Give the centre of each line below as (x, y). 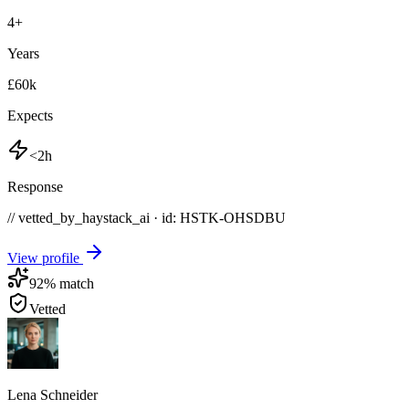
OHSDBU (255, 217)
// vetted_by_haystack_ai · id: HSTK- (115, 217)
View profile (45, 257)
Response (35, 186)
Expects (30, 115)
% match (69, 283)
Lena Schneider (52, 394)
